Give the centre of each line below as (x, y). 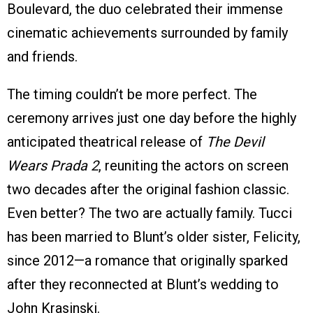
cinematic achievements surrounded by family (147, 33)
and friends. (42, 57)
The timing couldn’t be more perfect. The (132, 95)
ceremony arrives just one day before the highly (152, 118)
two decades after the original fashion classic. (148, 190)
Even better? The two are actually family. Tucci (150, 213)
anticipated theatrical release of (107, 142)
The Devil (235, 142)
